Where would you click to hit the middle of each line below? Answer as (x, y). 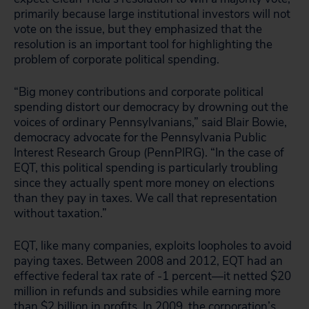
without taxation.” (60, 213)
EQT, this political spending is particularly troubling (146, 168)
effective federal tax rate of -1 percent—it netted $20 (152, 276)
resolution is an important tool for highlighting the (143, 44)
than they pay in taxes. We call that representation (146, 198)
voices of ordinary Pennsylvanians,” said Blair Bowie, (150, 122)
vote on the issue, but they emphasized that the (138, 29)
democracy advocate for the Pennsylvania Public (140, 138)
